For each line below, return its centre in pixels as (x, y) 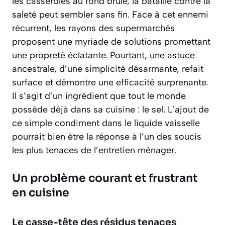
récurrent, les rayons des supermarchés (93, 28)
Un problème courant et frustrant (105, 178)
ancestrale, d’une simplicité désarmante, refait (108, 69)
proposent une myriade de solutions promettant (111, 42)
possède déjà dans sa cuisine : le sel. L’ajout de (110, 110)
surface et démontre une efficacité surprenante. (110, 83)
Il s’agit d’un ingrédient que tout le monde (99, 96)
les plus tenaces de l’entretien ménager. (94, 150)
